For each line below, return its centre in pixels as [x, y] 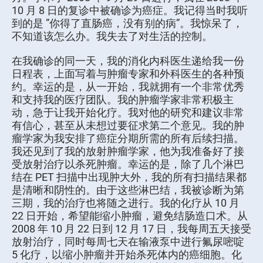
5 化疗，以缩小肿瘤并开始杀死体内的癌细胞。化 [127, 254]
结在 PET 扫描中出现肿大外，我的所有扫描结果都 [129, 177]
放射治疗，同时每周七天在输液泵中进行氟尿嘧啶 [128, 242]
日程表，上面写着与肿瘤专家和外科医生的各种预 [128, 74]
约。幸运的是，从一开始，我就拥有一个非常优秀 [128, 87]
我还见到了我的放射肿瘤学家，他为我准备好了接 [128, 151]
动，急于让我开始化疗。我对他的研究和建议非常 [128, 112]
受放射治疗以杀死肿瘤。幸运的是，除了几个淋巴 [128, 164]
